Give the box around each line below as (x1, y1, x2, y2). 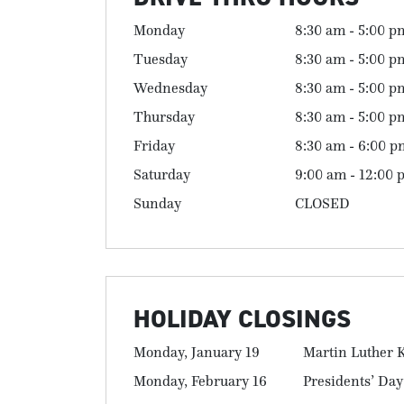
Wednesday (133, 78, 207, 96)
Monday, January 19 (133, 343, 260, 361)
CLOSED (295, 194, 350, 212)
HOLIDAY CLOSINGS (133, 302, 351, 335)
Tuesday (133, 50, 188, 68)
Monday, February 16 (133, 372, 267, 390)
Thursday (133, 107, 195, 125)
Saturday (133, 165, 190, 183)
